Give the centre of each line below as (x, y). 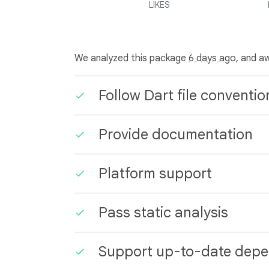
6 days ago (212, 58)
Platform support (155, 174)
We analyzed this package (131, 58)
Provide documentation (176, 134)
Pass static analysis (163, 213)
